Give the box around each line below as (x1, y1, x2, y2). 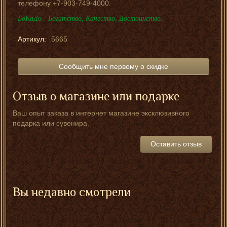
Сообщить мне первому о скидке (59, 62, 168, 71)
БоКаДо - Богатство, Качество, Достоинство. (18, 15, 163, 23)
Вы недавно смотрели (13, 185, 131, 199)
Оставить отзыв (150, 140, 202, 148)
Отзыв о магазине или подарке (13, 89, 179, 103)
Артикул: (18, 35, 46, 44)
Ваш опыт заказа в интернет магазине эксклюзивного (13, 109, 190, 118)
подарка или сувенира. (13, 119, 89, 128)
